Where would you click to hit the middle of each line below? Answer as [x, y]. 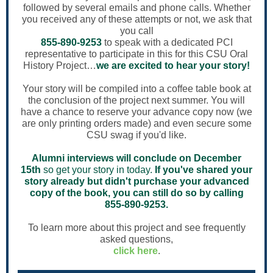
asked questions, [136, 239]
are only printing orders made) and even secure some [136, 123]
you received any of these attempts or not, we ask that [136, 19]
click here [135, 251]
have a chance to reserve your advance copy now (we [136, 112]
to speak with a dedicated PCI [167, 42]
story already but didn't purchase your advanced [136, 181]
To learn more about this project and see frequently [136, 228]
